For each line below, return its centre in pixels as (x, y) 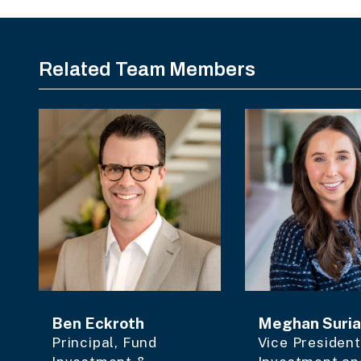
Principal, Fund (105, 342)
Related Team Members (147, 69)
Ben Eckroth (98, 323)
